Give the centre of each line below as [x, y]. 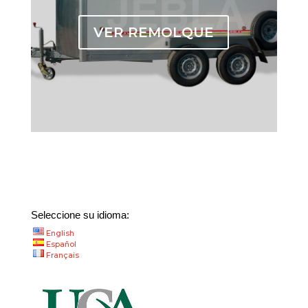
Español [61, 244]
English [60, 233]
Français [62, 255]
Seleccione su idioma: [80, 215]
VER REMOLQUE [154, 33]
